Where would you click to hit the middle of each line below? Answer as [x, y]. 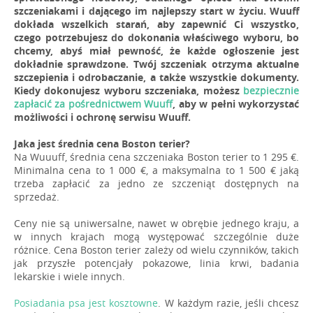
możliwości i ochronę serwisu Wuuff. [102, 117]
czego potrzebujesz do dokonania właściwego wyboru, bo [156, 37]
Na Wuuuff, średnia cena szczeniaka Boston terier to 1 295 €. [156, 156]
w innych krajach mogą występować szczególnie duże [156, 236]
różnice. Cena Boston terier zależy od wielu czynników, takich [156, 249]
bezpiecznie [271, 90]
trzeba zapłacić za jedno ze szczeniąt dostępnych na [156, 183]
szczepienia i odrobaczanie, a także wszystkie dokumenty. [156, 77]
